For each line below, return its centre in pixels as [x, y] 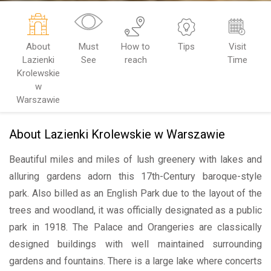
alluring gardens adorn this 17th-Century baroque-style [135, 176]
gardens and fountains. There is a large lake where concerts [135, 261]
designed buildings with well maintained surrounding [135, 244]
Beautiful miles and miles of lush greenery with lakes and [135, 159]
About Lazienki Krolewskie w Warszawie [117, 134]
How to [136, 47]
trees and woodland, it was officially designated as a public [135, 210]
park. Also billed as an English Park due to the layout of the [135, 193]
